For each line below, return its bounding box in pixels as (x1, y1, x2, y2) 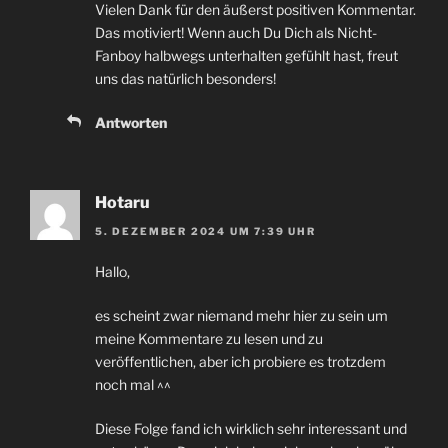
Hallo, (95, 262, 130, 280)
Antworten (95, 114, 167, 132)
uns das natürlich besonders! (95, 70, 276, 88)
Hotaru (95, 193, 150, 213)
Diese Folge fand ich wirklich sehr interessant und (95, 419, 407, 437)
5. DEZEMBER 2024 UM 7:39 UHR (95, 224, 316, 237)
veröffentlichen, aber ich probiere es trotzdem (95, 352, 386, 370)
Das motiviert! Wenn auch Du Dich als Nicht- (95, 24, 377, 42)
